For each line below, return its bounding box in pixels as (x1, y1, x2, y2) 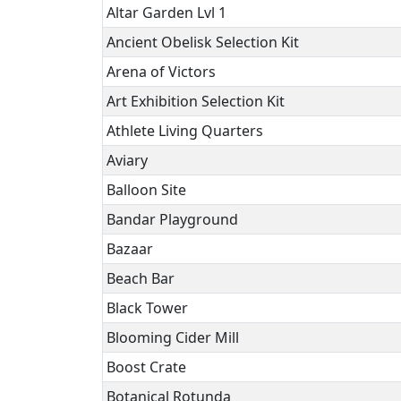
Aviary (107, 150, 148, 170)
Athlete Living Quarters (107, 121, 263, 141)
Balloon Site (107, 180, 186, 200)
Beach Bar (107, 269, 175, 288)
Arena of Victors (107, 62, 216, 81)
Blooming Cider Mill (107, 328, 239, 347)
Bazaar (107, 239, 153, 259)
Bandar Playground (107, 209, 238, 229)
